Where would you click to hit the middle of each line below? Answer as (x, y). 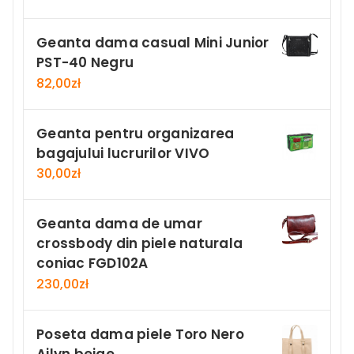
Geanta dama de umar (119, 224)
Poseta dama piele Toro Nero (140, 335)
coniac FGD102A (92, 264)
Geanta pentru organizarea (136, 133)
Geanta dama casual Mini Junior (153, 43)
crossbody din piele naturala (139, 244)
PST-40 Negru (85, 63)
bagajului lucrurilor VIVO (123, 153)
